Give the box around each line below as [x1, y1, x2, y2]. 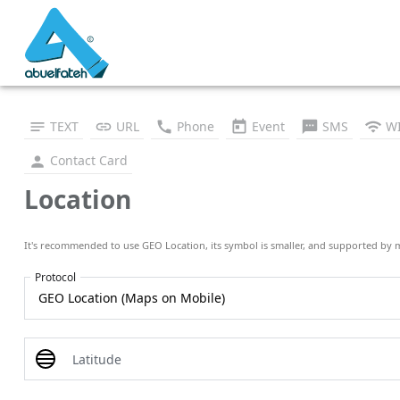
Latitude [71, 350, 121, 368]
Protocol [34, 269, 76, 285]
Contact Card [49, 152, 128, 170]
